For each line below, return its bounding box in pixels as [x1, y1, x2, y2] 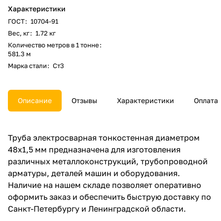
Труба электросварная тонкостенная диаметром [8, 132, 200, 143]
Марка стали [8, 61, 47, 70]
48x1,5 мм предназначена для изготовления [8, 144, 181, 154]
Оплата [194, 96, 218, 105]
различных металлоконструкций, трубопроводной [8, 156, 208, 166]
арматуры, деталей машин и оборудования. [8, 168, 180, 178]
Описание [18, 96, 52, 105]
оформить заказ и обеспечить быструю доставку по [8, 191, 211, 202]
